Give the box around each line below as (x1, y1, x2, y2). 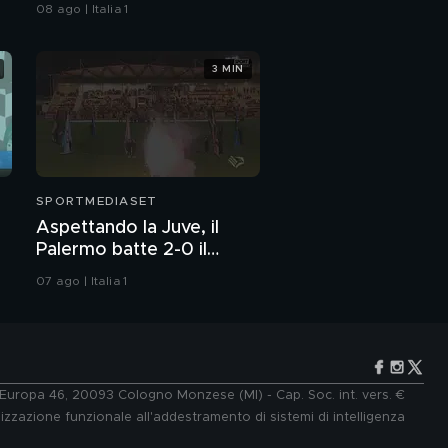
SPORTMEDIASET (36, 195, 158, 208)
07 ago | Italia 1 (36, 275, 128, 288)
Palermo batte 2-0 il (36, 241, 207, 260)
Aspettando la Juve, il (36, 219, 219, 238)
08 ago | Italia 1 (36, 3, 129, 16)
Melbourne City (36, 263, 167, 282)
